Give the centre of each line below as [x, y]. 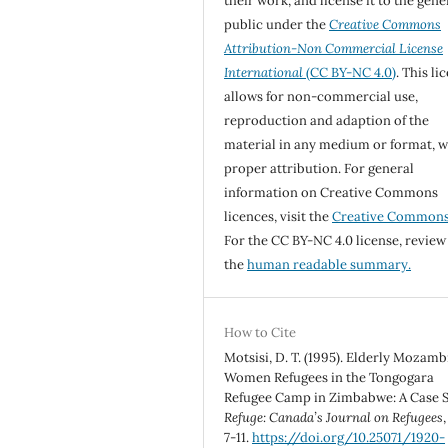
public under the [277, 24]
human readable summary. [329, 264]
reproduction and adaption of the [327, 120]
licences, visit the [278, 216]
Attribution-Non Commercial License [334, 48]
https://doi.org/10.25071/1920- [349, 437]
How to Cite [260, 332]
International [264, 72]
